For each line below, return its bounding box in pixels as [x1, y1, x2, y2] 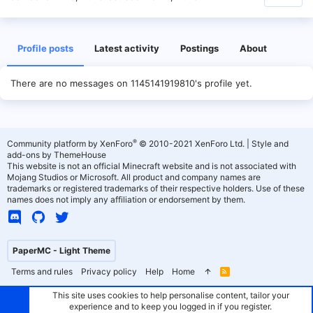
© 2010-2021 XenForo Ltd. [139, 138, 245, 149]
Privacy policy [81, 266, 137, 277]
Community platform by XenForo [7, 138, 133, 149]
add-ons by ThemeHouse [7, 150, 106, 160]
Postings [180, 43, 219, 54]
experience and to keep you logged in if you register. [69, 301, 272, 312]
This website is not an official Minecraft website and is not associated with [7, 161, 296, 171]
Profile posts [17, 43, 73, 54]
